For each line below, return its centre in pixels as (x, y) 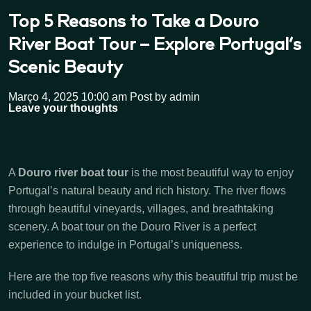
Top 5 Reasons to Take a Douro (134, 23)
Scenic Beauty (66, 69)
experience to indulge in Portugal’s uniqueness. (125, 244)
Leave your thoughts (63, 108)
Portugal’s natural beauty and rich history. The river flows (147, 190)
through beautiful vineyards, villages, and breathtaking (141, 208)
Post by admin (165, 96)
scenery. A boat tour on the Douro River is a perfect (132, 226)
